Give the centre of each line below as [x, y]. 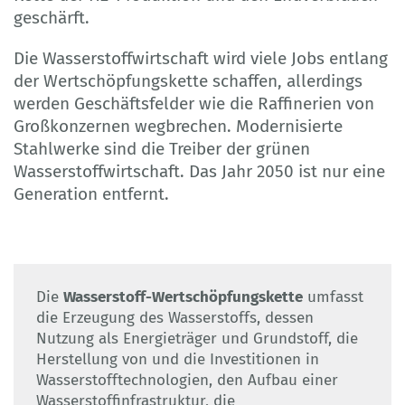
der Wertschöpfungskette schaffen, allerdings [188, 80]
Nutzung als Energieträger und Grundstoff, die [197, 338]
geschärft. [52, 17]
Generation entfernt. [91, 193]
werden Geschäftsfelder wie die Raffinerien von [194, 103]
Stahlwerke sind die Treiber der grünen [162, 148]
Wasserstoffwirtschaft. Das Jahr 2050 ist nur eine [199, 171]
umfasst [333, 297]
